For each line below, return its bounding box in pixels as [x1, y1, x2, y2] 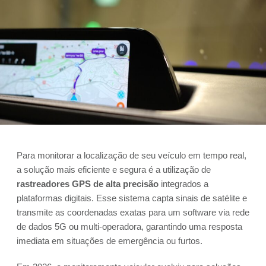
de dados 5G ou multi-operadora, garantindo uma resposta [17, 221, 242, 232]
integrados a [159, 179, 208, 189]
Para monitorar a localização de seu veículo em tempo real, [17, 150, 246, 161]
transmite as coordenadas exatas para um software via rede [17, 207, 249, 218]
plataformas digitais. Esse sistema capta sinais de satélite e [17, 193, 247, 204]
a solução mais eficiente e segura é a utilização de [17, 164, 211, 175]
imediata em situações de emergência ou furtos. [17, 236, 202, 246]
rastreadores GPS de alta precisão [17, 179, 159, 189]
